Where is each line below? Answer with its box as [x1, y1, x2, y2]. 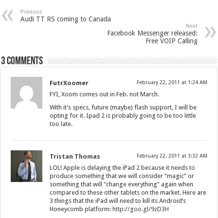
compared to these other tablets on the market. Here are [50, 189, 207, 196]
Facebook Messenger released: [107, 29, 198, 37]
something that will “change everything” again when [50, 181, 194, 188]
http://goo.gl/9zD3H [112, 205, 169, 213]
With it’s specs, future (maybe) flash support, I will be [50, 104, 197, 111]
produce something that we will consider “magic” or [50, 172, 195, 180]
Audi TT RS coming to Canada [20, 15, 111, 23]
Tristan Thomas [50, 153, 101, 160]
